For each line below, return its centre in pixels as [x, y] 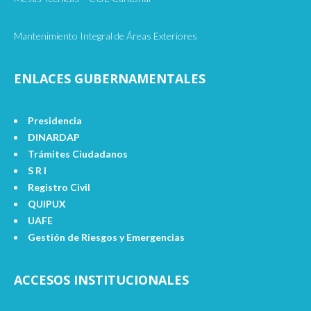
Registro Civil [59, 187]
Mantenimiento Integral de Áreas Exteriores [106, 35]
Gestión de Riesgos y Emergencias [106, 237]
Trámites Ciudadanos [78, 153]
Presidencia [55, 120]
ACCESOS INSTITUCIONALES [101, 279]
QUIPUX [47, 203]
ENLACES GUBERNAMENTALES [110, 78]
